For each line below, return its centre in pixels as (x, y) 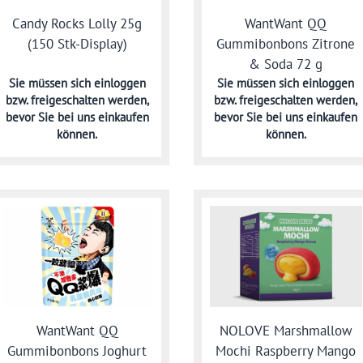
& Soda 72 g (286, 64)
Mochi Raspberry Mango (286, 350)
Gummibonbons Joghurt (77, 350)
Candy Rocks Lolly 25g (77, 24)
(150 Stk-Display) (77, 44)
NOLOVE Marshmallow (286, 330)
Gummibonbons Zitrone (286, 44)
